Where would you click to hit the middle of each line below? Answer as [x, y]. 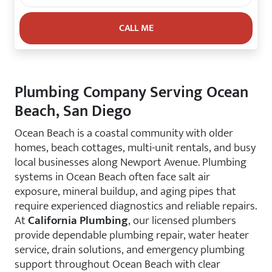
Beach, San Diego [73, 111]
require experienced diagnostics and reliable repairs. [136, 206]
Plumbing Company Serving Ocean [131, 93]
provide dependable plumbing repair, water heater [132, 235]
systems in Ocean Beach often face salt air [112, 177]
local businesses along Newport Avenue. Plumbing [131, 162]
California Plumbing [78, 220]
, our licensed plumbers [182, 220]
